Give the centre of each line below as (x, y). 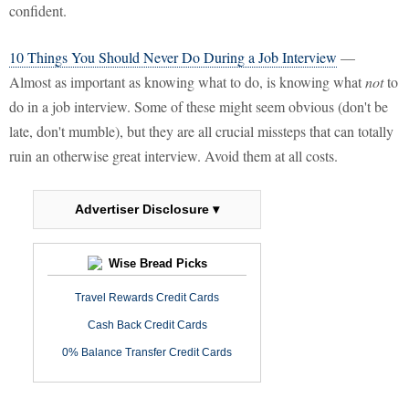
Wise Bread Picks (156, 264)
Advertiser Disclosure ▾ (147, 210)
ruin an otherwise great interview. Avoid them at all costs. (173, 156)
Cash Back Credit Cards (147, 325)
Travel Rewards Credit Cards (147, 298)
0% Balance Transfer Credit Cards (147, 353)
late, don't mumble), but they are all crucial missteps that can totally (201, 131)
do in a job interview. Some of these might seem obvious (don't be (199, 107)
